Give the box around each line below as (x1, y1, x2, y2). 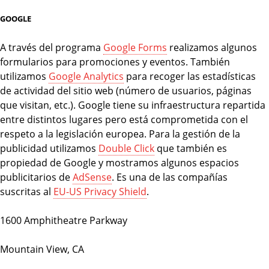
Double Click (98, 141, 154, 155)
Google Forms (103, 40, 167, 54)
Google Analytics (49, 69, 124, 83)
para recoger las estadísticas (124, 69, 256, 83)
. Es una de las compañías (112, 170, 228, 184)
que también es (154, 141, 227, 155)
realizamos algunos (167, 40, 257, 54)
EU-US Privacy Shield (53, 184, 147, 198)
